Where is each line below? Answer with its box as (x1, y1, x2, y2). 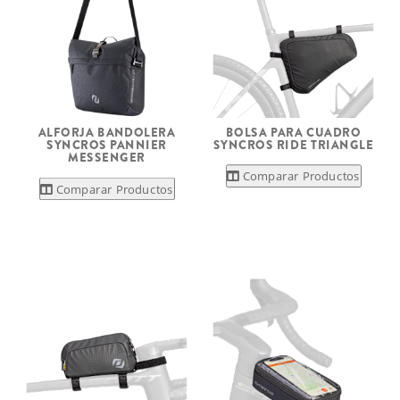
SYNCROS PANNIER (46, 136, 167, 154)
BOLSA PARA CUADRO (225, 123, 362, 141)
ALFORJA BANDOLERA (37, 123, 176, 141)
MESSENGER (68, 149, 146, 167)
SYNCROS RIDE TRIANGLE (212, 136, 374, 154)
